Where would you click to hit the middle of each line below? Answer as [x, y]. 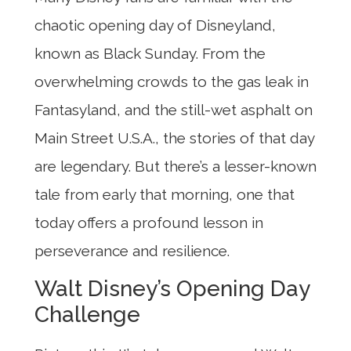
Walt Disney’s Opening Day [172, 289]
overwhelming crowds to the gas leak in [172, 81]
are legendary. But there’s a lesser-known [175, 166]
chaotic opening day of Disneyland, [155, 25]
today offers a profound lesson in [149, 222]
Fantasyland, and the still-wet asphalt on [174, 109]
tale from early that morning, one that [165, 194]
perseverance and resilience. [132, 250]
